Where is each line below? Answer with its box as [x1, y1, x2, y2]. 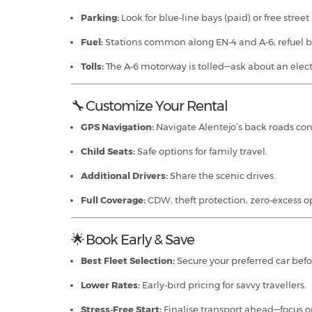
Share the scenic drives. [168, 169, 276, 181]
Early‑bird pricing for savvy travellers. [140, 279, 306, 290]
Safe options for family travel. [135, 145, 267, 157]
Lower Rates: [81, 279, 140, 290]
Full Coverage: [81, 194, 146, 205]
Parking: [81, 11, 119, 23]
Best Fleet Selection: [81, 254, 175, 266]
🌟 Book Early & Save [71, 231, 194, 248]
